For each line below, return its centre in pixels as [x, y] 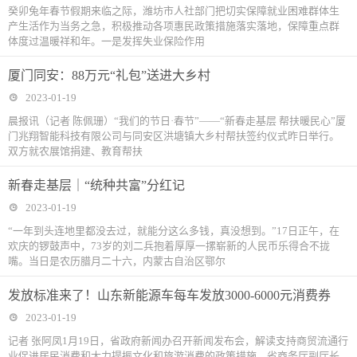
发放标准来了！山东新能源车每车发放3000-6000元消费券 [169, 295]
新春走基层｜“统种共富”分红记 [96, 185]
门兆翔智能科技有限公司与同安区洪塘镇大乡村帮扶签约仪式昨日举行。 [174, 136]
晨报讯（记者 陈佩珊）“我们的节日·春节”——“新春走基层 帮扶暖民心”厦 [177, 121]
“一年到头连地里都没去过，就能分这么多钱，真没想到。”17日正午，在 [174, 231]
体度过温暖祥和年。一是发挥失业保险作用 [106, 41]
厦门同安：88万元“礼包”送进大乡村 [109, 75]
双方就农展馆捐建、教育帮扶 [75, 151]
